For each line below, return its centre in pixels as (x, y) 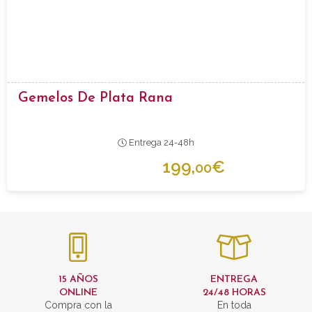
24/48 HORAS (234, 292)
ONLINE (78, 292)
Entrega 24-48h (160, 142)
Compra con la (78, 305)
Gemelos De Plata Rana (95, 98)
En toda (234, 305)
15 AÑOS (78, 279)
